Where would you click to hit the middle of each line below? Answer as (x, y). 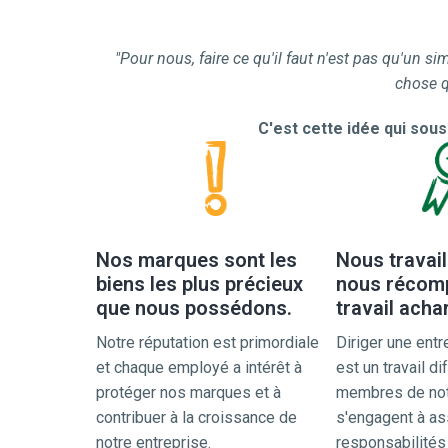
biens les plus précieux (199, 284)
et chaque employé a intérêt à (199, 367)
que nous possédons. (194, 308)
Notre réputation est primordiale (207, 342)
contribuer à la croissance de (196, 417)
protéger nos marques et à (188, 392)
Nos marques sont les (196, 260)
